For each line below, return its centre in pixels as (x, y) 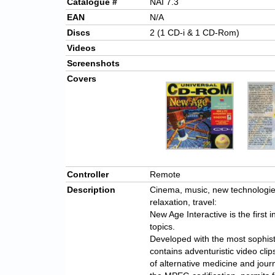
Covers (82, 79)
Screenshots (93, 64)
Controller (88, 175)
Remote (165, 175)
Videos (81, 48)
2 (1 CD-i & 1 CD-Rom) (195, 33)
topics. (162, 227)
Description (91, 190)
